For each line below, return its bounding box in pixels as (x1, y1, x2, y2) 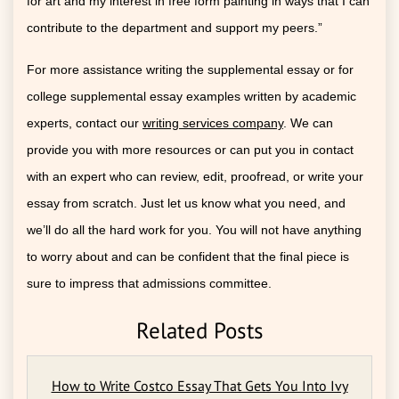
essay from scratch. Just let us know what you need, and (27, 195, 346, 210)
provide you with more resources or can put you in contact (27, 142, 354, 157)
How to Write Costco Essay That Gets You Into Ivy (51, 376, 348, 395)
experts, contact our (27, 115, 142, 130)
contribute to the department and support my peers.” (27, 20, 322, 35)
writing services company (142, 115, 283, 130)
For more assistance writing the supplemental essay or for (27, 61, 354, 77)
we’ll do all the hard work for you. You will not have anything (27, 222, 362, 237)
